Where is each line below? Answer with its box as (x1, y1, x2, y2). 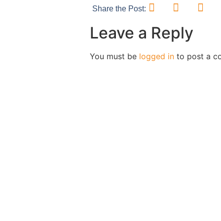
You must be (89, 51, 139, 61)
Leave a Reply (89, 23, 193, 42)
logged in (139, 51, 174, 61)
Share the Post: (92, 4, 146, 13)
